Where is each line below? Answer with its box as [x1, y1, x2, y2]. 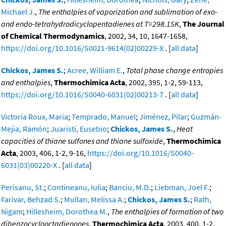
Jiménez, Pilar [139, 111, 187, 122]
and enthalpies [1, 77, 50, 88]
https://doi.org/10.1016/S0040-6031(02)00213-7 [1, 89, 163, 100]
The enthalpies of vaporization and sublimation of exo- [38, 7, 217, 17]
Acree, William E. [67, 65, 123, 76]
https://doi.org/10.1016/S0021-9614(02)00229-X [1, 43, 163, 53]
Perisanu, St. [1, 182, 44, 193]
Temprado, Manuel [72, 111, 136, 122]
